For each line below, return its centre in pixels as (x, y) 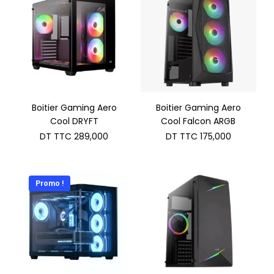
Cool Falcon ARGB (198, 121)
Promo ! (49, 184)
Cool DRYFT (74, 121)
